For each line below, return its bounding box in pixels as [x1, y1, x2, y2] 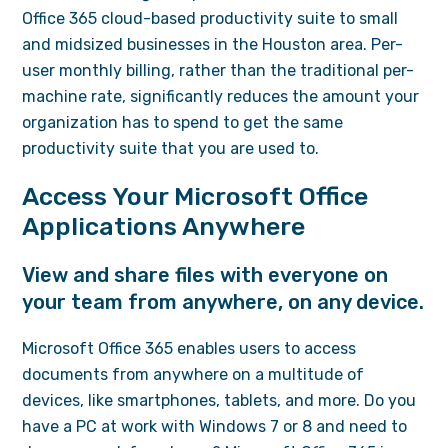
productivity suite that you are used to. [22, 139, 320, 158]
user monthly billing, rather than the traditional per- [22, 61, 415, 80]
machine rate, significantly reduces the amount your [22, 87, 420, 106]
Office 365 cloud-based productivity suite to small [22, 9, 399, 28]
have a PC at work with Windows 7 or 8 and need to [22, 417, 408, 436]
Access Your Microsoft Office [22, 182, 369, 211]
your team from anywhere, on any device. [22, 290, 425, 314]
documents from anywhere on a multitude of [22, 365, 365, 384]
